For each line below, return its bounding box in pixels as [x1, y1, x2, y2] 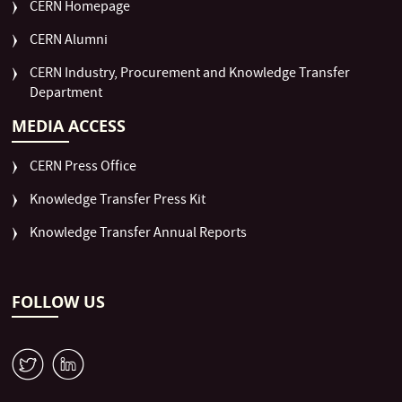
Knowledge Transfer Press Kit [30, 190, 206, 213]
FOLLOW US [12, 291, 106, 314]
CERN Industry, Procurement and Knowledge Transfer [30, 64, 351, 86]
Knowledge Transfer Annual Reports [30, 223, 248, 246]
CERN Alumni [30, 31, 109, 53]
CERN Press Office [30, 157, 137, 179]
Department [30, 83, 103, 106]
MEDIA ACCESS [12, 115, 127, 138]
